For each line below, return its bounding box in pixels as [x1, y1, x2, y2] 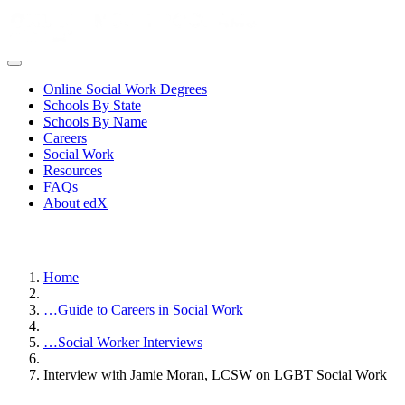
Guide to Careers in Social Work [58, 302, 243, 317]
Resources [43, 163, 102, 178]
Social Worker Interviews [58, 334, 202, 350]
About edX [43, 195, 108, 211]
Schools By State [43, 98, 141, 113]
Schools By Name [43, 114, 147, 129]
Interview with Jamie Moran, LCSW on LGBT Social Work [43, 367, 387, 382]
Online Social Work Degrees [43, 81, 207, 97]
